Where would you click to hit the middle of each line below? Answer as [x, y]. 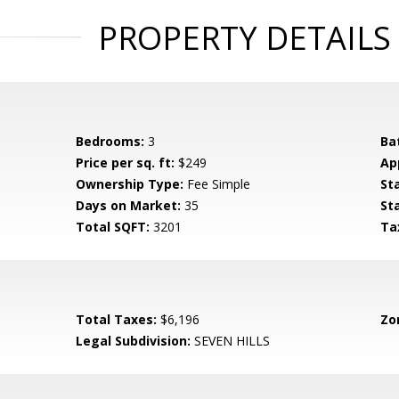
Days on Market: [129, 205]
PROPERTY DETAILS [244, 38]
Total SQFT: [113, 227]
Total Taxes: [117, 319]
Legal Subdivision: [134, 341]
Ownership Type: [130, 184]
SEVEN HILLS [231, 341]
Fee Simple [217, 184]
